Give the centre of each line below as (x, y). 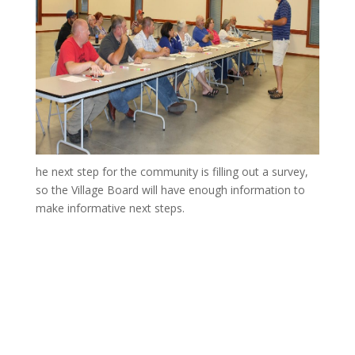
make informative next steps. (110, 208)
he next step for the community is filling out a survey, (172, 172)
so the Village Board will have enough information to (170, 190)
